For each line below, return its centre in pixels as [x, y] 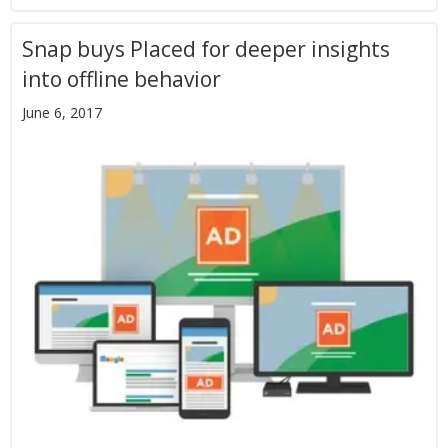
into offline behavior [121, 79]
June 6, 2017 [62, 113]
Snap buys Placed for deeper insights [206, 49]
